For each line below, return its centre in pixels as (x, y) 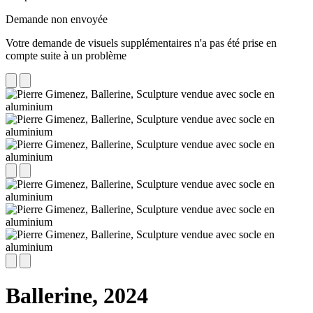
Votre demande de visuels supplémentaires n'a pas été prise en (141, 43)
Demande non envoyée (57, 19)
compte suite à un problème (66, 55)
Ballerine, (52, 296)
